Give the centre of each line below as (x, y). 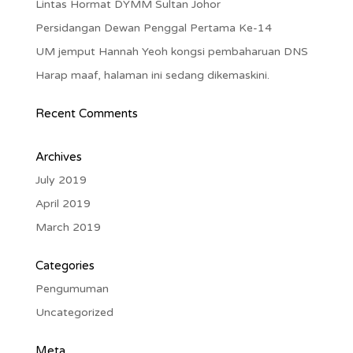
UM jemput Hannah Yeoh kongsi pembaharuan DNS (171, 52)
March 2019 (68, 227)
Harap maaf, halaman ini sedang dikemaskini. (152, 75)
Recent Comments (86, 113)
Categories (65, 266)
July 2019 (61, 180)
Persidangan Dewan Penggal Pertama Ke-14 (153, 28)
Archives (58, 157)
